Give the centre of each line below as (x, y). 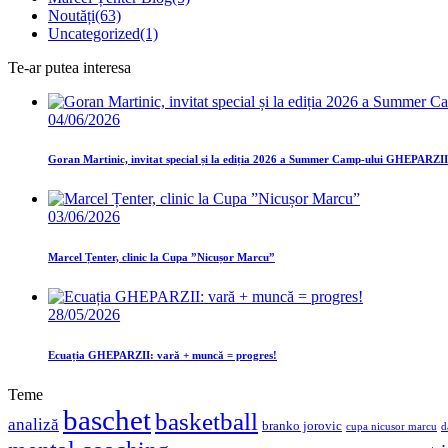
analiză (33, 424)
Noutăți (71, 15)
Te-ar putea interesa (69, 67)
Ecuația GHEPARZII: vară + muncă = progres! (162, 355)
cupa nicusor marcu (391, 427)
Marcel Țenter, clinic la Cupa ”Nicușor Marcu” (161, 257)
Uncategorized (94, 33)
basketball (206, 422)
